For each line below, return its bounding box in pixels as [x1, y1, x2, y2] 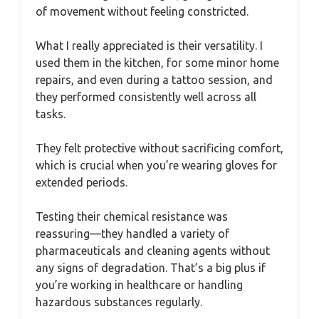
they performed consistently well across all [36, 90, 256, 103]
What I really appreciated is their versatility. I [36, 39, 263, 52]
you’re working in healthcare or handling [36, 278, 243, 291]
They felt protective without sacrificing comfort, [36, 142, 283, 155]
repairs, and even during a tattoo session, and [36, 73, 273, 86]
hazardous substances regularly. [36, 296, 202, 308]
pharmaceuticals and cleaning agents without [36, 244, 270, 257]
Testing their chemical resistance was [36, 210, 228, 223]
